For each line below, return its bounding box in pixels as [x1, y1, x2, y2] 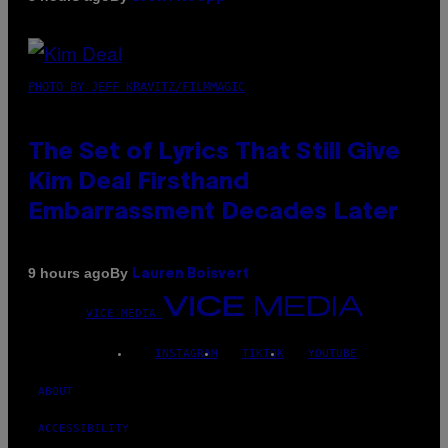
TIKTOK [242, 346, 284, 360]
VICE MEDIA [85, 306, 156, 320]
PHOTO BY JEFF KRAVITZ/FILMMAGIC [28, 79, 245, 94]
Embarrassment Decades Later [28, 201, 398, 224]
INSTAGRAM [155, 346, 218, 360]
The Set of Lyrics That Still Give [28, 141, 400, 164]
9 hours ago [28, 265, 110, 282]
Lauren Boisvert [132, 267, 249, 281]
